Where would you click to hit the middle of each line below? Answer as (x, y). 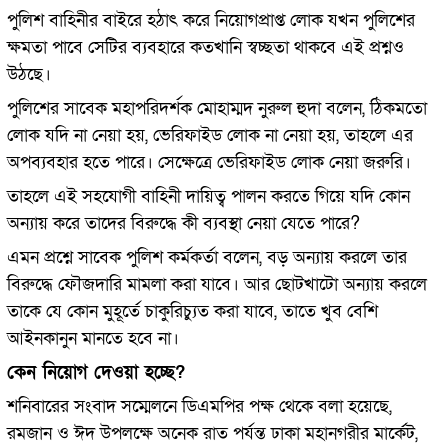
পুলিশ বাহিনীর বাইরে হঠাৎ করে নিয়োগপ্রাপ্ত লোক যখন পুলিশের (210, 20)
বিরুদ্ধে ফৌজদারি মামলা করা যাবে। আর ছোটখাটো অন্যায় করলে (216, 284)
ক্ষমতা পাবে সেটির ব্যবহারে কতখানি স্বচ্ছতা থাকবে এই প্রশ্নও (205, 47)
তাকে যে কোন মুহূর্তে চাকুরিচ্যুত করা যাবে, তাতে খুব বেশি (192, 311)
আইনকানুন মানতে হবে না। (92, 338)
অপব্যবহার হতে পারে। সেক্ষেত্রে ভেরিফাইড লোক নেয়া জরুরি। (208, 162)
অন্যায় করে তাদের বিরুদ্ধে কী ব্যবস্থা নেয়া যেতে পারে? (183, 223)
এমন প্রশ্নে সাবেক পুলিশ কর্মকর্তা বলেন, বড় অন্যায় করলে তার (206, 257)
